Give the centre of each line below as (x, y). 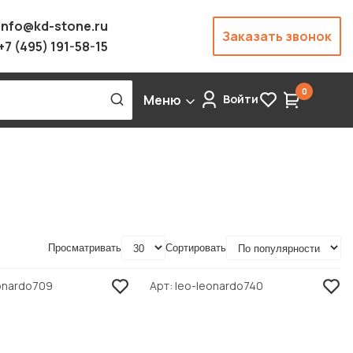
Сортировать (196, 248)
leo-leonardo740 (219, 286)
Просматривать (85, 248)
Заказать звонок (277, 36)
